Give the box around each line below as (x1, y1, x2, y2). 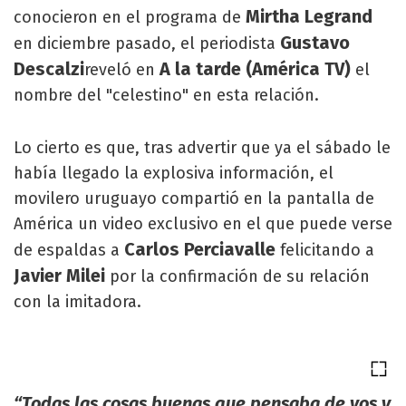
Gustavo (280, 31, 350, 53)
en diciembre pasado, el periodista (14, 33, 280, 53)
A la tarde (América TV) (159, 57, 355, 80)
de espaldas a (14, 239, 124, 260)
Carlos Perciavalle (124, 237, 275, 260)
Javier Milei (14, 264, 105, 286)
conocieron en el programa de (14, 6, 246, 27)
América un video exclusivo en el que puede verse (14, 213, 392, 234)
